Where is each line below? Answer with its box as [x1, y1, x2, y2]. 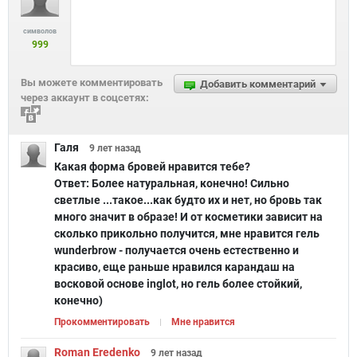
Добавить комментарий [200, 77, 316, 90]
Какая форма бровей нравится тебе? [54, 159, 250, 173]
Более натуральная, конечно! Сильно [92, 176, 289, 190]
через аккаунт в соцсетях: [21, 91, 149, 104]
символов [23, 26, 57, 35]
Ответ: [54, 176, 89, 190]
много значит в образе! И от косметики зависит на [54, 210, 323, 223]
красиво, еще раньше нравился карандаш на [54, 260, 295, 273]
